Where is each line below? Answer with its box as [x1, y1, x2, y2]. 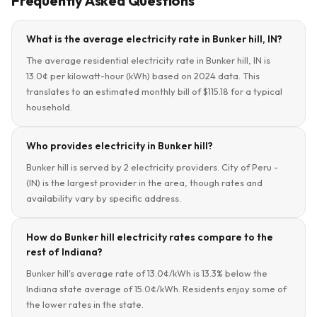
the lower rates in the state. [26, 299, 144, 310]
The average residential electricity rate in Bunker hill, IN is [26, 54, 270, 66]
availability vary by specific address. [26, 192, 181, 204]
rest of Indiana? [26, 246, 103, 258]
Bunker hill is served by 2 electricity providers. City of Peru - [26, 161, 278, 173]
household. [26, 101, 72, 113]
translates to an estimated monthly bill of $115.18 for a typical [26, 86, 282, 97]
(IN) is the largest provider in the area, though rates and [26, 177, 263, 188]
